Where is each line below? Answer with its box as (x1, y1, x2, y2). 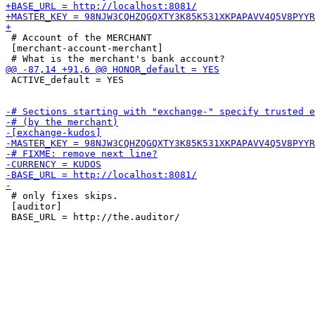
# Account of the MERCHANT (6, 32, 152, 43)
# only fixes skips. (6, 191, 118, 201)
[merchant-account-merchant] (6, 43, 163, 53)
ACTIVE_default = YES (6, 75, 124, 85)
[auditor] (6, 201, 62, 212)
